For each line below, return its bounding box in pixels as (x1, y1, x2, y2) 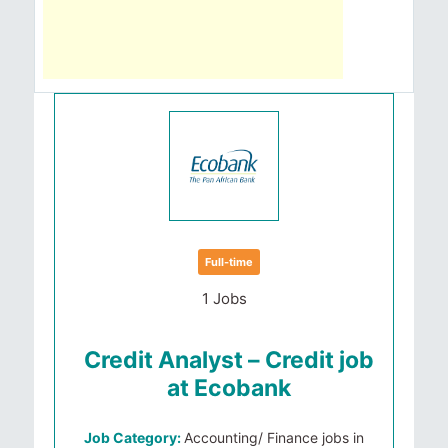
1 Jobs (201, 289, 247, 308)
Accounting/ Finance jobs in (184, 429, 364, 446)
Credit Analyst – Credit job (84, 346, 374, 374)
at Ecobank (167, 374, 291, 402)
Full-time (205, 255, 253, 269)
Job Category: (84, 429, 184, 446)
